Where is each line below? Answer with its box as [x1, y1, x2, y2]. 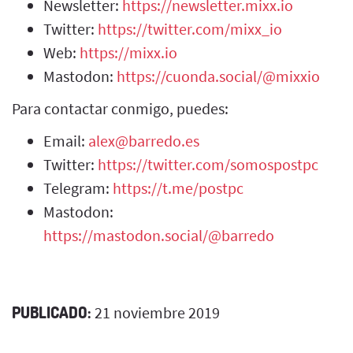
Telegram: [43, 177, 113, 198]
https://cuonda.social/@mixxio [117, 65, 320, 86]
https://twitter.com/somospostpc [98, 154, 318, 174]
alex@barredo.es [88, 130, 199, 150]
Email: [43, 130, 88, 150]
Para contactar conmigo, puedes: [12, 98, 229, 118]
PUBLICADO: [12, 301, 91, 322]
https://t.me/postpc [113, 177, 243, 198]
